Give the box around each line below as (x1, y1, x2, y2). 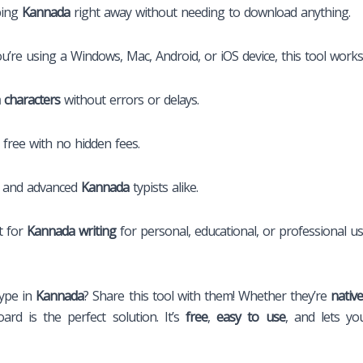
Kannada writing (27, 221, 116, 240)
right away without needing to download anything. (70, 2, 350, 21)
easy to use (216, 307, 285, 326)
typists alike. (129, 177, 198, 196)
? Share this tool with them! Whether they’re (83, 286, 331, 305)
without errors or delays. (60, 90, 199, 109)
